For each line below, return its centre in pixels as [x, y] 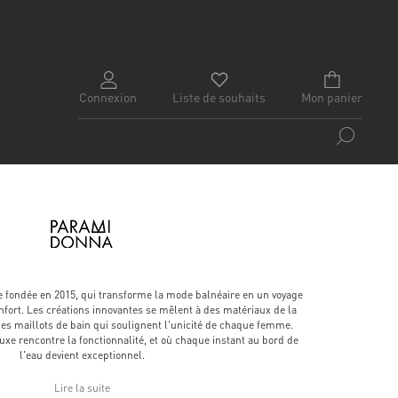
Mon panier [332, 97]
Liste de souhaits [219, 97]
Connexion [108, 97]
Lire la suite [82, 387]
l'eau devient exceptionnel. [82, 354]
